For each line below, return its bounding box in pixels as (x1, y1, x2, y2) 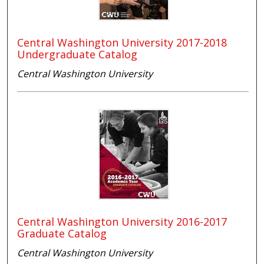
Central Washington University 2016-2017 (17, 214, 227, 229)
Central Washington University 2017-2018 (17, 35, 227, 49)
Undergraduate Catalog (17, 47, 138, 61)
